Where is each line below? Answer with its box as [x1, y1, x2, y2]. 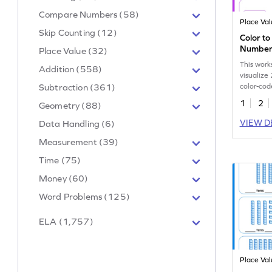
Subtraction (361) [39, 82, 116, 93]
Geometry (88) [39, 100, 101, 111]
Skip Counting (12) [39, 27, 117, 38]
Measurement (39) [39, 137, 119, 148]
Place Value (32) [39, 46, 108, 56]
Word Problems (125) [39, 191, 130, 202]
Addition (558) [39, 64, 103, 75]
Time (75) [39, 155, 81, 166]
